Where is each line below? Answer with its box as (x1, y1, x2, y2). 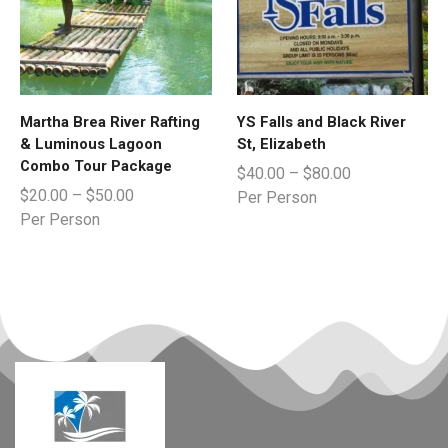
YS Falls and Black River (236, 112, 406, 131)
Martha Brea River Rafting (20, 112, 200, 131)
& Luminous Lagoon (20, 134, 162, 153)
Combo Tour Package (20, 156, 172, 175)
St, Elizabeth (236, 134, 326, 153)
